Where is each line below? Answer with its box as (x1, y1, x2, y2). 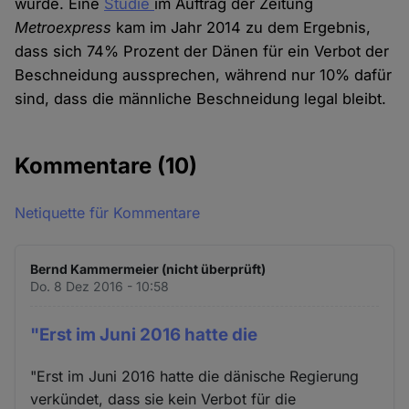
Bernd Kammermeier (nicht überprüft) (30, 261, 267, 278)
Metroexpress (15, 18, 112, 37)
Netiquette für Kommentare (15, 204, 201, 223)
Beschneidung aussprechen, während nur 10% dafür (15, 66, 393, 85)
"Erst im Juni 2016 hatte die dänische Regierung (30, 367, 360, 386)
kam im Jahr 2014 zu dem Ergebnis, (111, 18, 372, 37)
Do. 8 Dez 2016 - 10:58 (30, 278, 170, 295)
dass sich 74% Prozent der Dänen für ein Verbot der (15, 42, 390, 61)
